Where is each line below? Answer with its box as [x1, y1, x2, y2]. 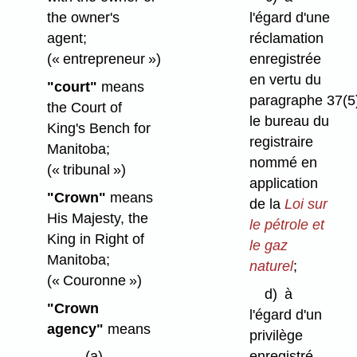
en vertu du [249, 72, 321, 88]
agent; [46, 30, 87, 47]
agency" [46, 320, 104, 337]
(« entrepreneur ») [46, 51, 161, 68]
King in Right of [46, 230, 144, 247]
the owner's [46, 10, 120, 26]
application [249, 175, 318, 192]
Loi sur [284, 196, 328, 213]
